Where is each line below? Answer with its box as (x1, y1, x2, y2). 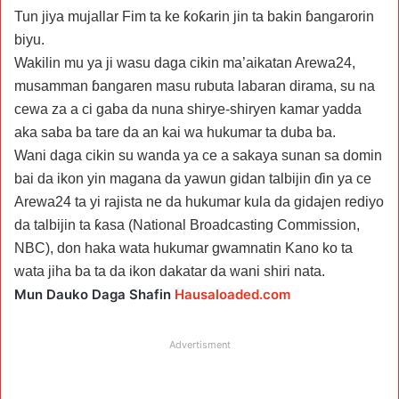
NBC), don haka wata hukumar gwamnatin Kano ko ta (14, 240, 353, 256)
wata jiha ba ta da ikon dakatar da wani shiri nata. (14, 263, 325, 279)
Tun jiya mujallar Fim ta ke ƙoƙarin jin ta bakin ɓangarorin (14, 8, 374, 24)
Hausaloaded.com (175, 285, 290, 303)
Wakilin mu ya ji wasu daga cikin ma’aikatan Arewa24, (14, 54, 355, 70)
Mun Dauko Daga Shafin (14, 285, 175, 303)
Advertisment (168, 338, 231, 351)
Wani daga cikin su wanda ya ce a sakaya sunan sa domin (14, 147, 382, 163)
